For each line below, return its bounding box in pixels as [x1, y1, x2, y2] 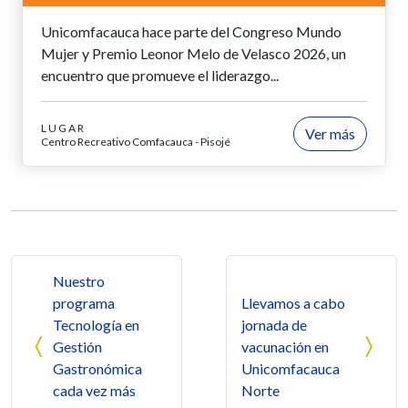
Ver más [305, 124, 355, 142]
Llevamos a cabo [241, 293, 345, 311]
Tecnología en [53, 315, 139, 333]
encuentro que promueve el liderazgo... [41, 66, 279, 84]
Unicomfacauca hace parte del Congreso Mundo [41, 22, 342, 40]
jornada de [241, 315, 307, 333]
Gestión [53, 337, 102, 355]
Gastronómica [53, 359, 142, 377]
